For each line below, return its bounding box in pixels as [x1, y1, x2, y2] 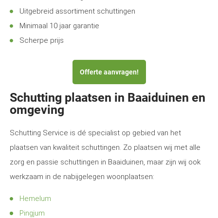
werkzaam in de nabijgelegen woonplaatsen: [10, 172, 154, 181]
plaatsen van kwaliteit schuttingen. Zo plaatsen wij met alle [10, 143, 200, 152]
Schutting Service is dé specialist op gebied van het [10, 128, 181, 137]
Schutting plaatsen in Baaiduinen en [10, 91, 205, 105]
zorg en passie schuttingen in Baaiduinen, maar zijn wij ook [10, 158, 200, 166]
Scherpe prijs [19, 36, 64, 45]
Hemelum [19, 194, 51, 203]
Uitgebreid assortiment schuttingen [19, 7, 135, 16]
